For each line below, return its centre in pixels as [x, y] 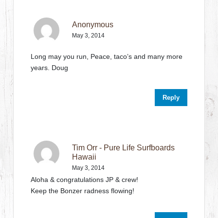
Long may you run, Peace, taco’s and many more [107, 56]
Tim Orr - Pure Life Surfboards [124, 147]
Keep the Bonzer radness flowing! [83, 191]
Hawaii [84, 157]
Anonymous [93, 24]
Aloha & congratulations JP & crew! [85, 179]
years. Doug [50, 67]
